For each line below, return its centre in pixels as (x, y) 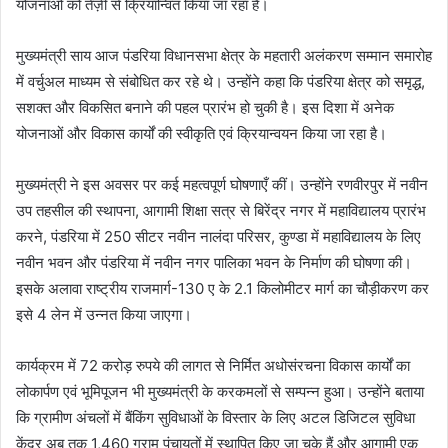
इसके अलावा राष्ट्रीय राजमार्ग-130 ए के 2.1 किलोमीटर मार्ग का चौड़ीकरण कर (222, 289)
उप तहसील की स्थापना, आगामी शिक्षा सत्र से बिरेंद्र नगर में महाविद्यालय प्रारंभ (221, 211)
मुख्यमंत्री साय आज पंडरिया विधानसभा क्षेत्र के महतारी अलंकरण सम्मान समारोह (224, 56)
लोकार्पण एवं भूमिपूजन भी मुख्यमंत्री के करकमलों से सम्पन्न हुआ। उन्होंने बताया (220, 392)
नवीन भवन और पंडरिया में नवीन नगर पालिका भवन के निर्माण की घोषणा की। (214, 263)
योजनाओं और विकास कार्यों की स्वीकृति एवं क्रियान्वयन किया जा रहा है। (201, 134)
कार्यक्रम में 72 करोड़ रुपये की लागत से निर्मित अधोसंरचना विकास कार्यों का (213, 366)
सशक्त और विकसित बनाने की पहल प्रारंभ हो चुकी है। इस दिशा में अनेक (205, 108)
